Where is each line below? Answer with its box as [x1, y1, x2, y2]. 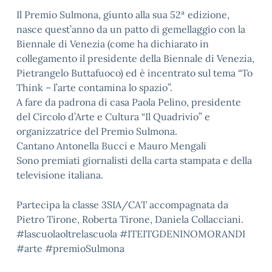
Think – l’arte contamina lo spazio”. [16, 81, 172, 93]
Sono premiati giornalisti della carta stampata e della [16, 154, 252, 166]
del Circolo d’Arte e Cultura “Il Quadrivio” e [16, 110, 210, 123]
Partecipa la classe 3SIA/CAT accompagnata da [16, 199, 228, 211]
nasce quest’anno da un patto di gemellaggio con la [16, 23, 245, 35]
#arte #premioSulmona [16, 242, 124, 254]
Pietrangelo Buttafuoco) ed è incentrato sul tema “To [16, 67, 253, 79]
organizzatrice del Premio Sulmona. [16, 125, 177, 137]
